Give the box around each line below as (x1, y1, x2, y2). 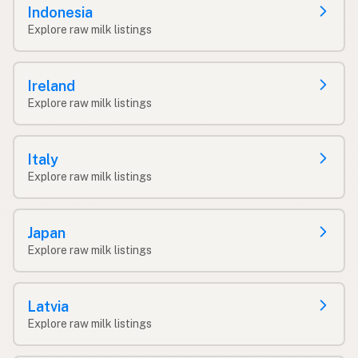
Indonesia (27, 3, 93, 21)
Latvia (27, 297, 69, 315)
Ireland (27, 77, 75, 94)
